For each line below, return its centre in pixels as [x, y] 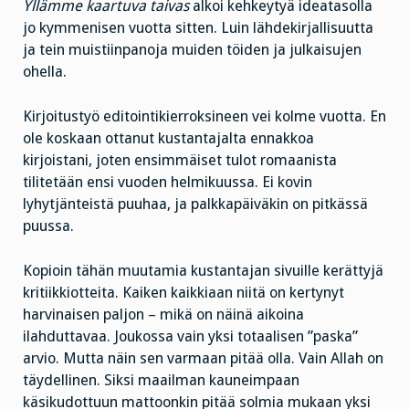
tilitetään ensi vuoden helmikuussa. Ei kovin [168, 182]
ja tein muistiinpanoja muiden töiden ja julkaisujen [192, 50]
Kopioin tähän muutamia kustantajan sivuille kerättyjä [203, 270]
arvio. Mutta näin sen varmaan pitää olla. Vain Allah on [203, 358]
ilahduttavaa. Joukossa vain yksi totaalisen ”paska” [190, 336]
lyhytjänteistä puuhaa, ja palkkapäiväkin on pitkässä [195, 204]
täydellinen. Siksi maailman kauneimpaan [161, 380]
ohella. [45, 72]
